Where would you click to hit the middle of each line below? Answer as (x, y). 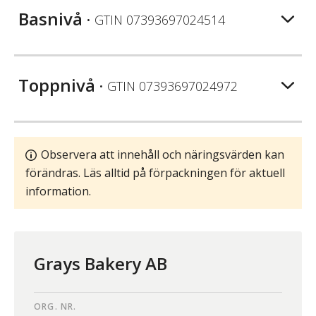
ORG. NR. (55, 307)
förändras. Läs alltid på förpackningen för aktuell (155, 173)
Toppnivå (57, 85)
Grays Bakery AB (101, 264)
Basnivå (50, 19)
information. (58, 192)
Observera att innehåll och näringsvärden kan (163, 155)
